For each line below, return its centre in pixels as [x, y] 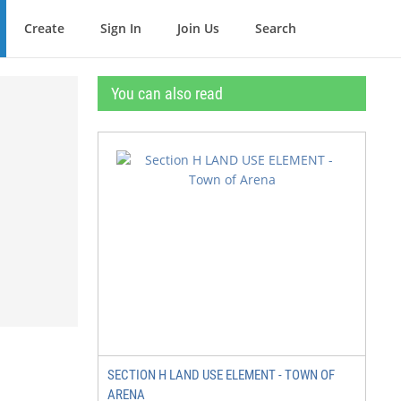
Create [44, 28]
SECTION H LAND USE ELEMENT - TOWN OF [221, 375]
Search [276, 28]
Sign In [121, 28]
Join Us [198, 28]
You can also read [167, 94]
